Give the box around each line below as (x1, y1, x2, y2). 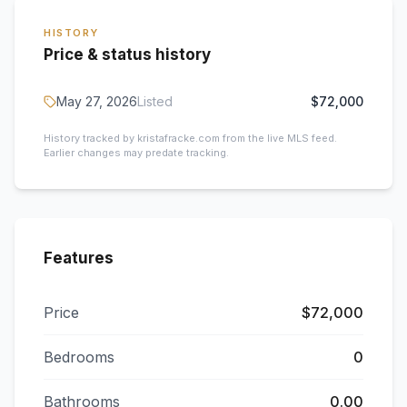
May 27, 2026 (56, 94, 137, 109)
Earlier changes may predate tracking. (44, 146, 229, 159)
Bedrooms (44, 348, 114, 366)
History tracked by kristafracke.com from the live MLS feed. (44, 132, 337, 144)
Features (44, 249, 114, 267)
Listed (137, 94, 173, 109)
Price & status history (44, 45, 211, 64)
